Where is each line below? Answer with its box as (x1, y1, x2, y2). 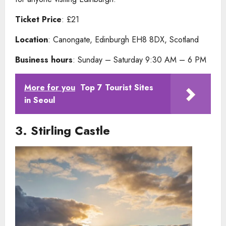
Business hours (15, 53, 73, 66)
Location (15, 33, 48, 45)
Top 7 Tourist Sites (80, 81, 153, 93)
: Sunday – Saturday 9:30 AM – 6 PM (73, 53, 209, 66)
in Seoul (24, 94, 55, 106)
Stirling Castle (31, 121, 110, 139)
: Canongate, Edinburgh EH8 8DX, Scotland (48, 33, 199, 45)
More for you (24, 81, 75, 93)
